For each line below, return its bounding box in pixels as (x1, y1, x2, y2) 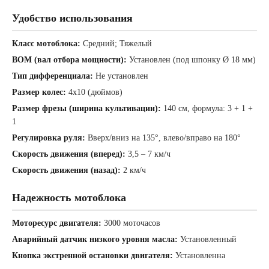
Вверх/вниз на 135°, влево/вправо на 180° (85, 133, 241, 143)
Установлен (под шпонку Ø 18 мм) (127, 55, 256, 65)
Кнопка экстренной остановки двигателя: (12, 251, 173, 261)
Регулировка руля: (12, 133, 85, 143)
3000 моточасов (101, 219, 160, 228)
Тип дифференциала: (12, 71, 93, 81)
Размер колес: (12, 88, 66, 97)
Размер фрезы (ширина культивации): (12, 104, 161, 113)
